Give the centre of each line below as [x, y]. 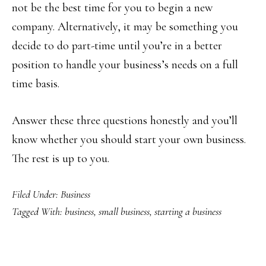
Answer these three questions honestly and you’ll [125, 121]
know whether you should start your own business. [129, 140]
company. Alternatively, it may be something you [125, 27]
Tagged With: [38, 212]
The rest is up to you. [61, 159]
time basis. [36, 84]
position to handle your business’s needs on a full [125, 65]
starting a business [188, 212]
